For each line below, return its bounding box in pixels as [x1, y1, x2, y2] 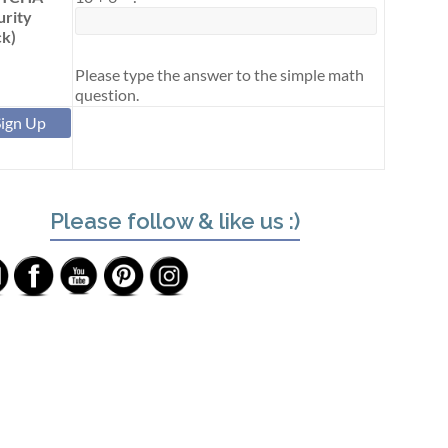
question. [75, 85, 139, 105]
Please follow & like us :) [50, 208, 300, 234]
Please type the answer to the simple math [75, 65, 364, 85]
